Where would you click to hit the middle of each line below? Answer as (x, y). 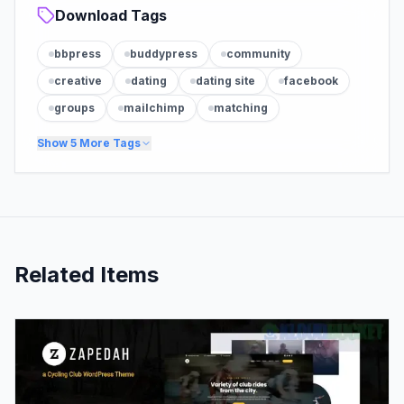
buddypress (164, 53)
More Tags (109, 142)
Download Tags (111, 15)
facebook (311, 80)
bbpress (78, 53)
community (258, 53)
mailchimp (154, 107)
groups (74, 107)
